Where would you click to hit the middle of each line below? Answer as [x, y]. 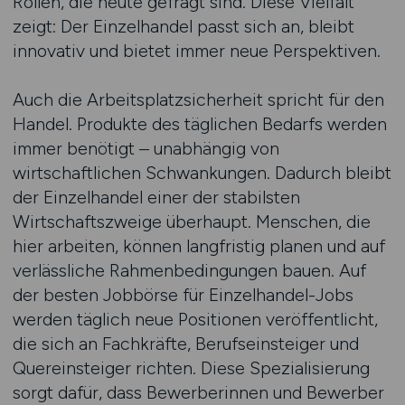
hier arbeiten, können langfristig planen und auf [198, 246]
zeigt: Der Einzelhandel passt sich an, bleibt [183, 26]
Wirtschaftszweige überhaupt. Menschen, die [191, 221]
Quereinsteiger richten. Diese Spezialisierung [191, 368]
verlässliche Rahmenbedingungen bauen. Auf [189, 270]
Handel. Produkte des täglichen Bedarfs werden [199, 124]
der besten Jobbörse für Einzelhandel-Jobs [183, 295]
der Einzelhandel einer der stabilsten [156, 197]
